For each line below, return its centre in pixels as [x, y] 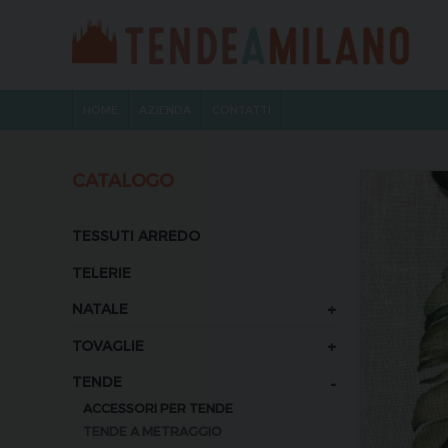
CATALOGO [123, 180]
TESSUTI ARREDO [136, 236]
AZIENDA [165, 109]
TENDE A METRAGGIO [152, 431]
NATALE [100, 309]
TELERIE [101, 272]
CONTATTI [241, 109]
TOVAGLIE [108, 345]
